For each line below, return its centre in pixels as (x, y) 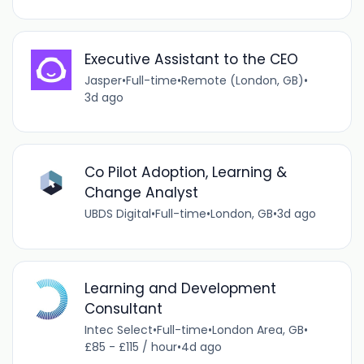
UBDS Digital (117, 214)
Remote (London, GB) (242, 80)
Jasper (103, 80)
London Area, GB (258, 330)
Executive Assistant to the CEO (191, 59)
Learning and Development (180, 289)
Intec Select (118, 330)
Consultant (123, 309)
